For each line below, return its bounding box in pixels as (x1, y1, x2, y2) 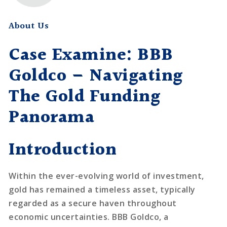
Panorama (9, 104, 95, 132)
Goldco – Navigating (9, 62, 183, 90)
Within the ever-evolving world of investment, (9, 170, 204, 181)
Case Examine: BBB (9, 42, 173, 69)
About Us (9, 18, 49, 33)
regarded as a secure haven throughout (9, 197, 177, 209)
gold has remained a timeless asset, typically (9, 183, 196, 195)
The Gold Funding (9, 83, 161, 111)
